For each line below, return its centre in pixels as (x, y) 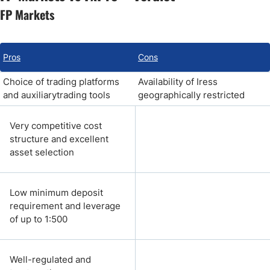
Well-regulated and (50, 259)
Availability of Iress (178, 82)
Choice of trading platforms (61, 82)
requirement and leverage (65, 206)
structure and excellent (59, 139)
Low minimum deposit (56, 193)
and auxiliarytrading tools (57, 95)
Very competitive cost (56, 126)
